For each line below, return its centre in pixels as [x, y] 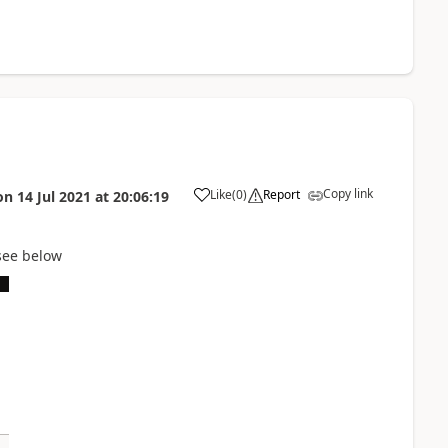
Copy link [347, 193]
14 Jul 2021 [53, 196]
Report [281, 194]
